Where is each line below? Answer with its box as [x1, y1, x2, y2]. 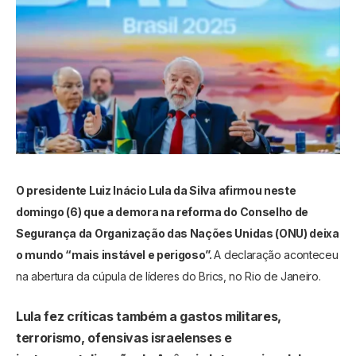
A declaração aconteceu [214, 247, 339, 261]
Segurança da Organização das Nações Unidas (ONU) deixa [16, 226, 339, 240]
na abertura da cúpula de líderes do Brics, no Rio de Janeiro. [16, 269, 327, 283]
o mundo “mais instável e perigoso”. [16, 247, 215, 261]
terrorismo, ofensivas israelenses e [16, 329, 232, 346]
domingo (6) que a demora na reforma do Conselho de [16, 204, 308, 219]
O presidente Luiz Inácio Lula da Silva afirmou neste [16, 183, 296, 197]
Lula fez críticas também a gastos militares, [16, 308, 281, 324]
